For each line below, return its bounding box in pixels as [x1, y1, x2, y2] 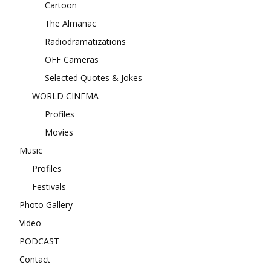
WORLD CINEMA [32, 90, 99, 102]
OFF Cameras [45, 53, 99, 65]
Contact [19, 253, 50, 265]
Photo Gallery [19, 198, 73, 211]
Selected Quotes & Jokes [45, 71, 142, 83]
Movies [45, 126, 73, 138]
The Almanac [45, 17, 96, 29]
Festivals [32, 180, 66, 192]
